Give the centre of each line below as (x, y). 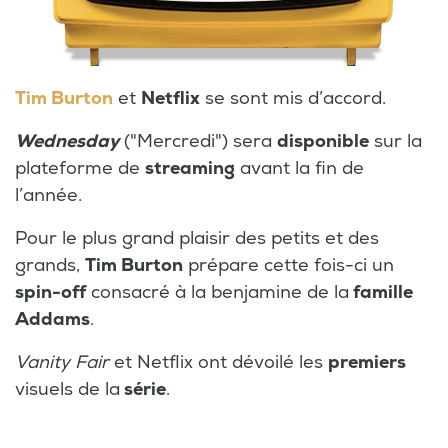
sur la (395, 141)
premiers (367, 362)
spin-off (50, 292)
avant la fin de (299, 168)
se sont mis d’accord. (295, 98)
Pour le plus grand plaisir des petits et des (197, 238)
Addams (52, 319)
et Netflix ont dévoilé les (218, 362)
